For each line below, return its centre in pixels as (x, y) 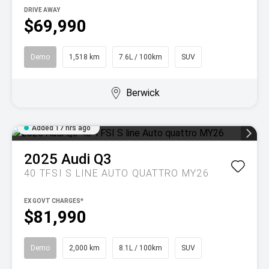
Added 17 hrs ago (61, 128)
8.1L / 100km (141, 248)
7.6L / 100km (141, 57)
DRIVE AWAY (42, 10)
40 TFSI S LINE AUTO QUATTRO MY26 (116, 173)
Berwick (143, 93)
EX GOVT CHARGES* (54, 201)
